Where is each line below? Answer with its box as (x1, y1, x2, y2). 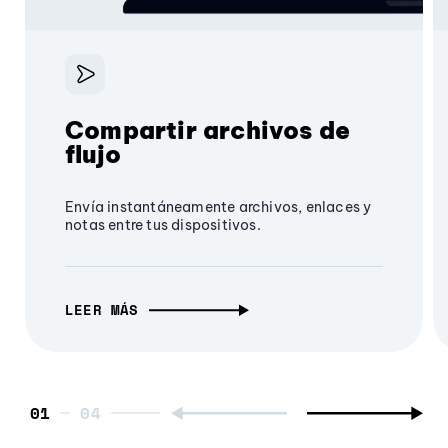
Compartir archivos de (65, 114, 351, 145)
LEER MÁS (65, 299, 139, 321)
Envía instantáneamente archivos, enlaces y (65, 197, 372, 216)
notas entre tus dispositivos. (65, 215, 261, 234)
